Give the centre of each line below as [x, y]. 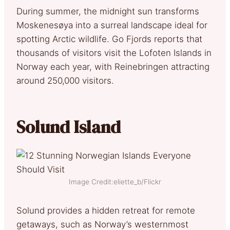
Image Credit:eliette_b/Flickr [115, 181]
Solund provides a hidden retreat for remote [106, 210]
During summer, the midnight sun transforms [108, 11]
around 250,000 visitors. [65, 80]
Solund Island [69, 127]
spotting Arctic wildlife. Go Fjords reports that [109, 39]
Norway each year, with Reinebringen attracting [113, 66]
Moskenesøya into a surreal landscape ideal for [112, 25]
